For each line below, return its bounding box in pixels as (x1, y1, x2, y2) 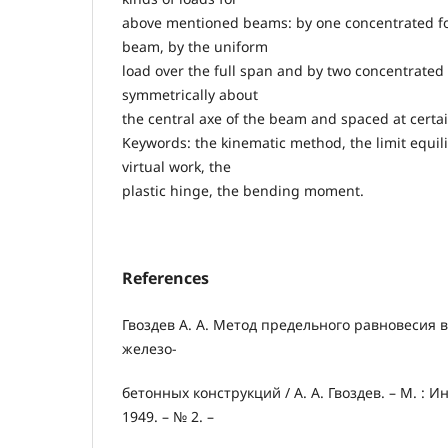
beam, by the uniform (122, 36, 268, 56)
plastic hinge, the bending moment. (122, 180, 364, 200)
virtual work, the (122, 156, 231, 176)
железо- (122, 338, 177, 358)
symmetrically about (122, 84, 258, 104)
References (122, 266, 209, 289)
